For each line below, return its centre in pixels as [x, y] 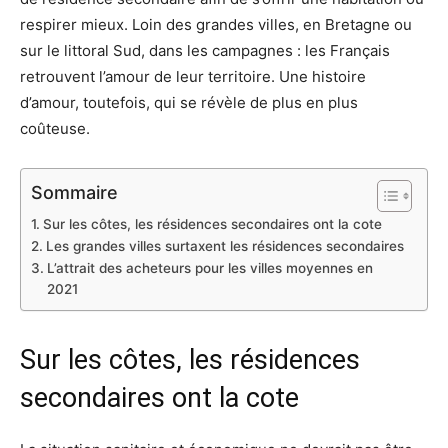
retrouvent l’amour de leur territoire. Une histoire [193, 76]
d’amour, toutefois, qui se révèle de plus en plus [189, 102]
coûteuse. [55, 128]
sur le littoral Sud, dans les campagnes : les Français [205, 50]
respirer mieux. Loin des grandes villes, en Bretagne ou [216, 24]
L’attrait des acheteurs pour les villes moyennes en [209, 268]
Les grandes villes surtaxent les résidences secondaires [224, 246]
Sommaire [74, 192]
